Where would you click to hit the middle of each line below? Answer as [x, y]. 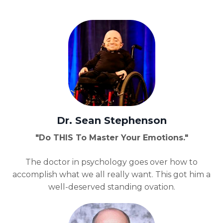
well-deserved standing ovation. [111, 187]
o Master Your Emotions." [134, 138]
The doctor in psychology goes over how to [111, 162]
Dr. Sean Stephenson [111, 121]
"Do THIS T [58, 138]
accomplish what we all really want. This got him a [111, 175]
